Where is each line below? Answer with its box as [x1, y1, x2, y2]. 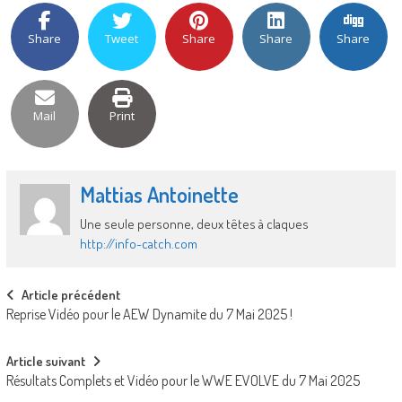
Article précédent [21, 286, 120, 304]
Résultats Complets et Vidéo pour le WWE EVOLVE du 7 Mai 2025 [5, 371, 360, 390]
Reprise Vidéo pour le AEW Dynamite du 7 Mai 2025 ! [5, 305, 293, 324]
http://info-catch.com [80, 235, 198, 253]
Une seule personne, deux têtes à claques [80, 215, 310, 233]
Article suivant [5, 353, 85, 371]
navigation [4, 311, 94, 347]
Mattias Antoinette [80, 180, 240, 209]
